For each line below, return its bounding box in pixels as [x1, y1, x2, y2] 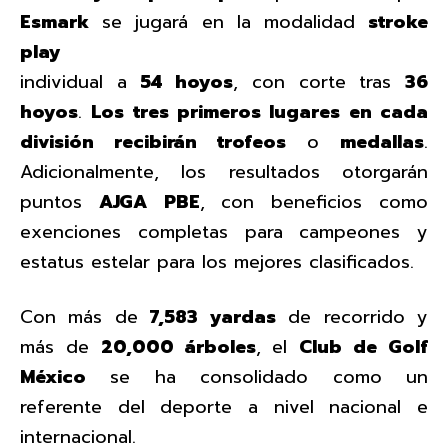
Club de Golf [299, 332, 429, 361]
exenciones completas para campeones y [20, 217, 428, 246]
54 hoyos [140, 67, 234, 96]
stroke [368, 7, 428, 36]
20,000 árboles [100, 332, 256, 361]
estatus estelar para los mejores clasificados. [20, 247, 414, 276]
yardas [210, 302, 277, 331]
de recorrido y [276, 302, 429, 331]
